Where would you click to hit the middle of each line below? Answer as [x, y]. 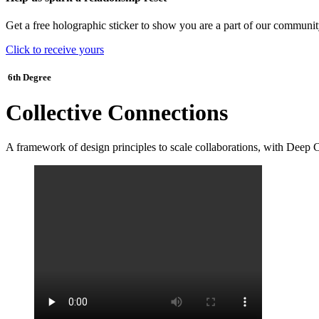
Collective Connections [117, 112]
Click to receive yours [55, 50]
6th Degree [28, 78]
